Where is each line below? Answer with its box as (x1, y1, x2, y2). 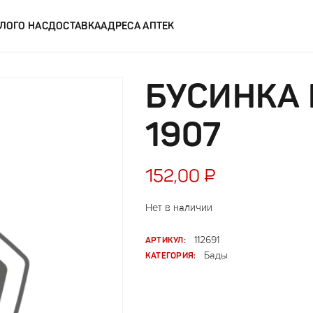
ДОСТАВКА (48, 20, 101, 32)
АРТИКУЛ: (145, 235, 186, 245)
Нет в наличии (145, 202, 212, 213)
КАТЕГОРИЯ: (145, 250, 196, 261)
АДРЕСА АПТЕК (101, 20, 175, 32)
